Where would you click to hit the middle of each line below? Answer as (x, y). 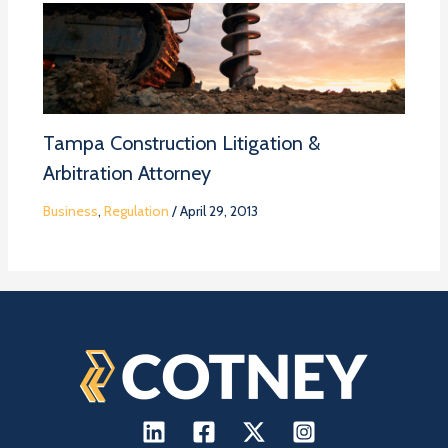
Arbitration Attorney (126, 172)
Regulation (136, 210)
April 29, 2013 (218, 210)
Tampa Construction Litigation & (181, 142)
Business (70, 210)
